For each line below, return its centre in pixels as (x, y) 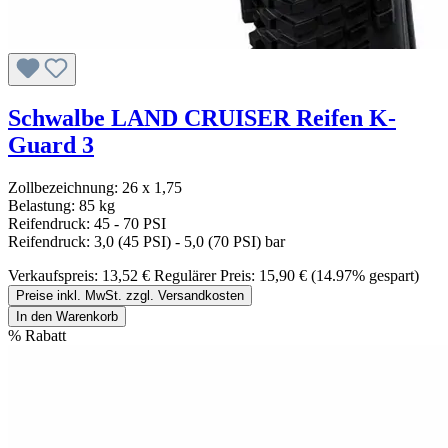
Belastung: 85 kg (61, 206)
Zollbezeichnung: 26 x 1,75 (95, 188)
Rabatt (45, 336)
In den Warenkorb (67, 317)
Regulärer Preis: (204, 276)
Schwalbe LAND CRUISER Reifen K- (202, 118)
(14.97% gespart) (365, 276)
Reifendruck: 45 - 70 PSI (87, 224)
